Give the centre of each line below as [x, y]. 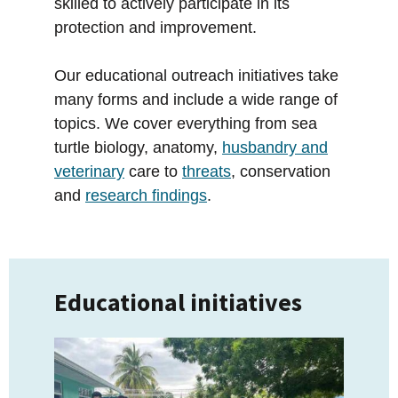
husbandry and [275, 148]
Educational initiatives [178, 302]
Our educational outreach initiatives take [196, 76]
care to [153, 172]
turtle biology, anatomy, [138, 148]
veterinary [89, 172]
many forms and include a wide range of [196, 100]
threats [207, 172]
